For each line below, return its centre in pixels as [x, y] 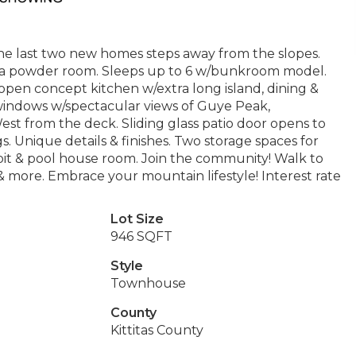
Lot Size [137, 219]
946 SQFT [141, 236]
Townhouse [148, 283]
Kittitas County [157, 330]
